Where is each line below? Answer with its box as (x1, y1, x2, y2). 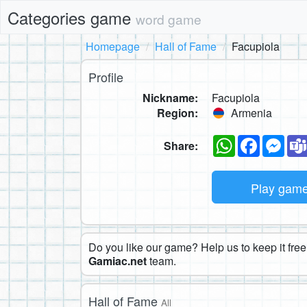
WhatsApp (235, 132, 286, 148)
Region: (157, 105, 198, 121)
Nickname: (143, 90, 198, 106)
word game (136, 10, 201, 28)
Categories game (8, 5, 136, 29)
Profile (88, 68, 123, 86)
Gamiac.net (88, 252, 147, 269)
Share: (164, 137, 198, 153)
